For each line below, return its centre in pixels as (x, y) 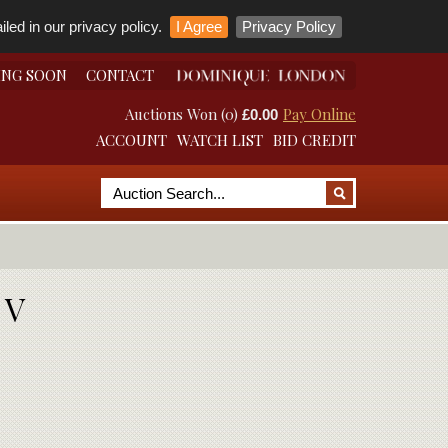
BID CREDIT (314, 140)
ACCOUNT (131, 140)
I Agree (198, 26)
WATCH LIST (220, 140)
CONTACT (120, 75)
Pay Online (319, 114)
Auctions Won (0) (181, 114)
